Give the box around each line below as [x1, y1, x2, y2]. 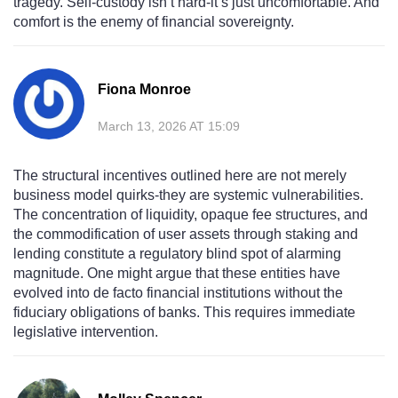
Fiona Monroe [98, 82, 191, 98]
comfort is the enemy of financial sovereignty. [13, 14, 294, 30]
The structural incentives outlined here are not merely [13, 168, 346, 184]
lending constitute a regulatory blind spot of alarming [13, 246, 341, 262]
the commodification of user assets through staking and [13, 227, 358, 243]
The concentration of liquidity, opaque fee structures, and [13, 207, 368, 223]
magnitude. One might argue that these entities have [13, 266, 340, 282]
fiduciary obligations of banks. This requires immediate [13, 305, 355, 321]
